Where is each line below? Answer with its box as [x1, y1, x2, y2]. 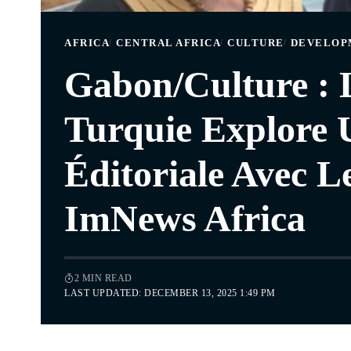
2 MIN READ [74, 273, 132, 283]
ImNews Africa [64, 197, 306, 239]
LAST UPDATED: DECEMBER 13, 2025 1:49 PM [64, 288, 276, 298]
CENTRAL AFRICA [116, 36, 221, 49]
